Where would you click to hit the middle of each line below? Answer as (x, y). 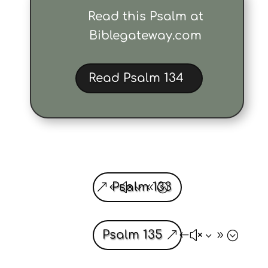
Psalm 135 (132, 235)
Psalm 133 (141, 187)
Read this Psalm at (145, 17)
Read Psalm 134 (136, 78)
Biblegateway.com (146, 36)
